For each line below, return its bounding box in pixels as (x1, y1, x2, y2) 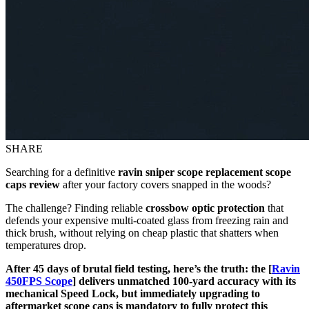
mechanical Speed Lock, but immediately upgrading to (6, 287, 260, 299)
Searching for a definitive (6, 166, 118, 178)
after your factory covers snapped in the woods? (60, 178, 271, 190)
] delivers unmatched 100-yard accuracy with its (72, 275, 296, 287)
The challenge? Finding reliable (6, 201, 146, 214)
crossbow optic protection (146, 201, 265, 214)
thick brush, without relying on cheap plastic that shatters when (6, 226, 279, 239)
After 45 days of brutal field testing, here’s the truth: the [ (6, 262, 272, 275)
